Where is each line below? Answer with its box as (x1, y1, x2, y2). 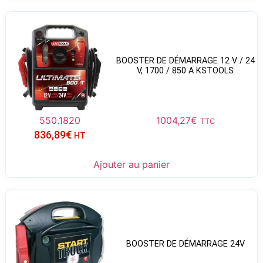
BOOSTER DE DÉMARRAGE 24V (126, 239, 245, 249)
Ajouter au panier (93, 159, 170, 171)
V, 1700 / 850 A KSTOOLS (137, 65, 234, 76)
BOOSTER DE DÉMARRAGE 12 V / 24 (116, 55, 255, 66)
